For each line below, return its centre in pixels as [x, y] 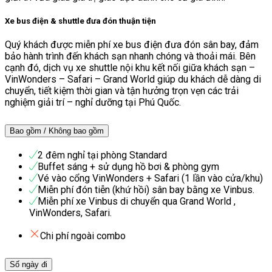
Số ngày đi [29, 264]
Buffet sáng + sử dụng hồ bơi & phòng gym [128, 167]
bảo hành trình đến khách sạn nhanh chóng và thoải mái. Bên [130, 56]
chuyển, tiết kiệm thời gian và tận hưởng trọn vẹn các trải [122, 91]
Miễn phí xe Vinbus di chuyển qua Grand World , [137, 202]
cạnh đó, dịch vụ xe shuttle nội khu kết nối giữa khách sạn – [130, 68]
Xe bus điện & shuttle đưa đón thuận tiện [80, 21]
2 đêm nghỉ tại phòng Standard [102, 155]
